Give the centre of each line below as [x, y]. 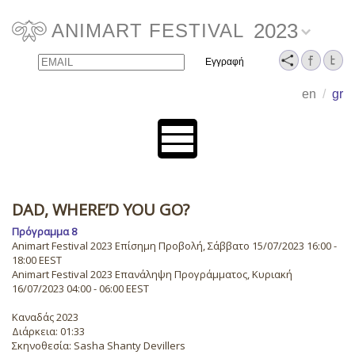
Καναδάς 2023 [45, 317]
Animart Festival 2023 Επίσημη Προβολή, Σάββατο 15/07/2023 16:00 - [174, 246]
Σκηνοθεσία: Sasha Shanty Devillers [99, 345]
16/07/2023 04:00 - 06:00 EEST [80, 288]
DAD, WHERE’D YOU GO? [101, 210]
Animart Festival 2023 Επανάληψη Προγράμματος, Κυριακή [152, 274]
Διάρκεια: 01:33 [48, 331]
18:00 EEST [37, 260]
